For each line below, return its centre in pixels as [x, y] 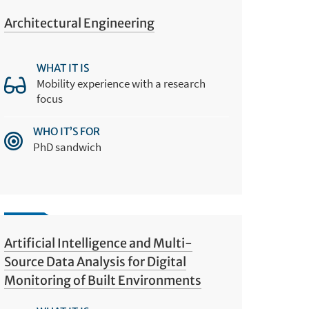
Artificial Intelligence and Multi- [99, 243]
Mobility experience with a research [121, 83]
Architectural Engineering [80, 23]
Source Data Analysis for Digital [96, 262]
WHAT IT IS [63, 68]
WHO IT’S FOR [67, 131]
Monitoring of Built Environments [103, 281]
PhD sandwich [68, 147]
